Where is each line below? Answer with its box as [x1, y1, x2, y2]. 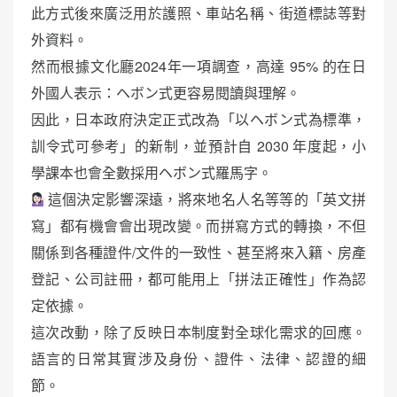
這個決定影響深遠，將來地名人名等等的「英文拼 [47, 189, 366, 210]
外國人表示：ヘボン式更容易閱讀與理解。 [31, 82, 300, 104]
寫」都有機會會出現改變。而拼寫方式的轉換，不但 [31, 215, 366, 237]
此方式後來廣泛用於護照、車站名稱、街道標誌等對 [31, 3, 366, 24]
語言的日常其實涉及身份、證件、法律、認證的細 [31, 348, 366, 370]
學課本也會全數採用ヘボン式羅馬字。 [31, 162, 272, 183]
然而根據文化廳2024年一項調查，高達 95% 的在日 [31, 56, 366, 77]
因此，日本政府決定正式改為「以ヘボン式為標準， [31, 109, 366, 130]
